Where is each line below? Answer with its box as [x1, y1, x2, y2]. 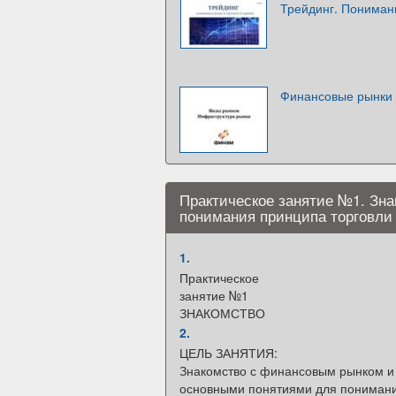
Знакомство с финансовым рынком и [179, 361, 394, 379]
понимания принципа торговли [179, 204, 392, 226]
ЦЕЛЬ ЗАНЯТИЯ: [179, 343, 278, 362]
